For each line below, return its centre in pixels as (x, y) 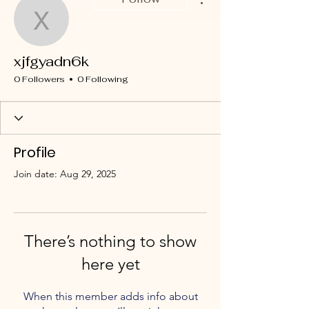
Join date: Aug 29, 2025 (65, 174)
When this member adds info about (110, 296)
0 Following (103, 79)
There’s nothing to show (110, 241)
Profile (35, 152)
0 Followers (39, 79)
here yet (110, 264)
